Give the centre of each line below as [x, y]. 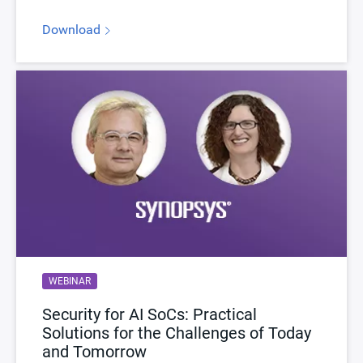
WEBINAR [70, 281]
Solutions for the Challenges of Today [177, 333]
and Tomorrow [94, 351]
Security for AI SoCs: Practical [149, 314]
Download [73, 30]
